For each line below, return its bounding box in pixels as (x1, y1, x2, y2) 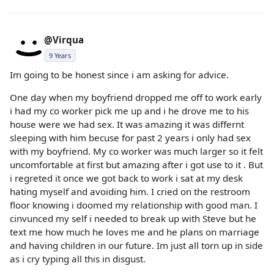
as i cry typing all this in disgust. (10, 253, 146, 265)
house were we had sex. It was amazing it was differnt (10, 118, 244, 131)
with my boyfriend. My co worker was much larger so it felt (10, 145, 263, 158)
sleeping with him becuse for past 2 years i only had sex (10, 131, 251, 144)
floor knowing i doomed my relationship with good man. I (10, 199, 257, 212)
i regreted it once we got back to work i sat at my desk (10, 172, 243, 185)
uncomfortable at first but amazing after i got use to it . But (10, 158, 263, 171)
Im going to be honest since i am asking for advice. (10, 68, 229, 81)
